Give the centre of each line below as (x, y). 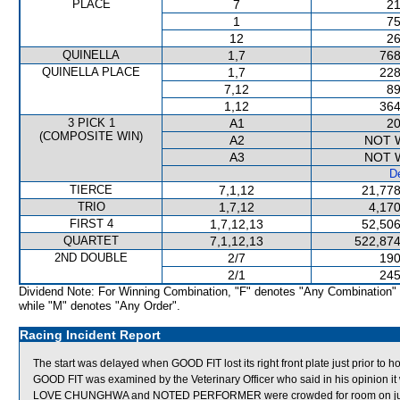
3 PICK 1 (91, 123)
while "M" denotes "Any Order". (100, 306)
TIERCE (91, 190)
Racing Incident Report (90, 335)
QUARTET (91, 241)
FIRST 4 (91, 224)
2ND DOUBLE (91, 258)
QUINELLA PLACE (91, 72)
